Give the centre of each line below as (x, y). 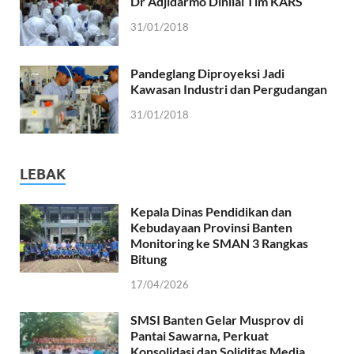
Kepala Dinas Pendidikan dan (211, 212)
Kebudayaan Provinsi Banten (211, 228)
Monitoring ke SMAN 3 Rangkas (219, 243)
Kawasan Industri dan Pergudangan (229, 89)
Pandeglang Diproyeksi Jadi (207, 73)
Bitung (149, 259)
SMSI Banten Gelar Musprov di (217, 320)
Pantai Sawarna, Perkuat (200, 336)
